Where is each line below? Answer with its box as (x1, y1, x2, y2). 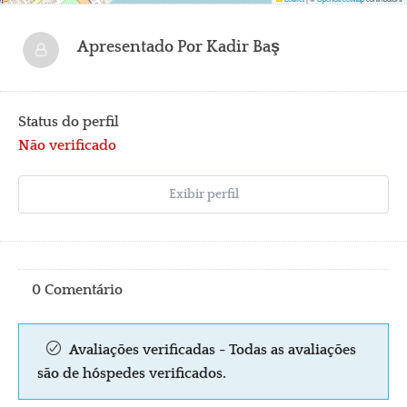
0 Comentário (32, 281, 123, 298)
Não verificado (18, 136, 116, 154)
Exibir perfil (168, 186, 239, 202)
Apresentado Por (77, 37, 206, 56)
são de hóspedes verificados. (37, 364, 226, 382)
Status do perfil (18, 113, 119, 130)
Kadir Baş (206, 37, 280, 56)
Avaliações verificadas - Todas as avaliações (65, 341, 356, 358)
